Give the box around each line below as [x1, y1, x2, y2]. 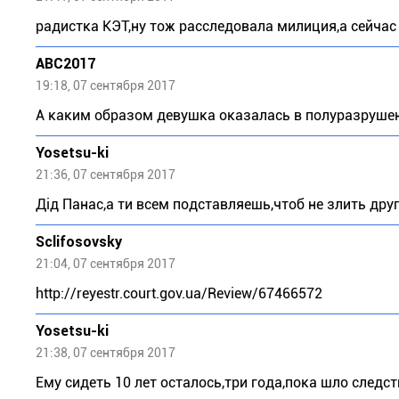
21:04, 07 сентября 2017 [36, 256, 175, 271]
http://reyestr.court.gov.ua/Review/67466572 [36, 285, 322, 302]
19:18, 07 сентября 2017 [36, 78, 175, 93]
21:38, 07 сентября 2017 [36, 346, 175, 360]
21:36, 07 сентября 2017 [36, 167, 175, 182]
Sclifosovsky [36, 233, 122, 250]
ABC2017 [36, 55, 95, 72]
